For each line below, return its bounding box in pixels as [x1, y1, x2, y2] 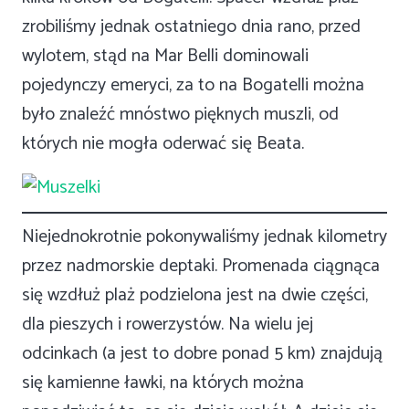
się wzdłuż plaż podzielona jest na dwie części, [22, 280, 368, 311]
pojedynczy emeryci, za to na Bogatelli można [22, 70, 364, 101]
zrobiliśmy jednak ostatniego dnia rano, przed [22, 12, 361, 43]
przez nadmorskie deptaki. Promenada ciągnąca [22, 251, 380, 282]
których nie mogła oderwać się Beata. [22, 129, 304, 160]
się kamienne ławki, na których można [22, 368, 304, 399]
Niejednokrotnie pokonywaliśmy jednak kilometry [22, 222, 387, 253]
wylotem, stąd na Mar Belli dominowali [22, 41, 309, 72]
